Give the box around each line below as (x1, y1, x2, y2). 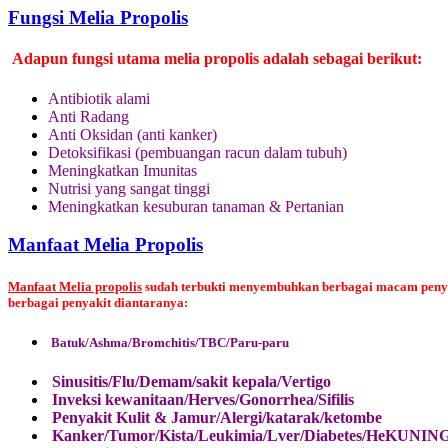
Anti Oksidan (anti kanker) (48, 125, 217, 143)
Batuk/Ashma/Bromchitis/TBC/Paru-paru (51, 334, 289, 350)
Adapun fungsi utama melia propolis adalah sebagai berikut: (8, 50, 422, 68)
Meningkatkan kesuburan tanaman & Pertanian (48, 197, 344, 215)
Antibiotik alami (48, 89, 150, 107)
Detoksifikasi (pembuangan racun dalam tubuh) (48, 143, 347, 161)
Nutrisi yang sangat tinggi (48, 179, 210, 197)
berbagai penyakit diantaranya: (8, 294, 188, 310)
